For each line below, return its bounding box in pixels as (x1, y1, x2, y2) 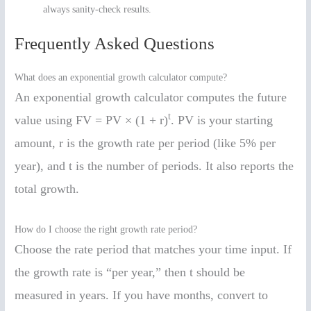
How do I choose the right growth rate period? (15, 224, 198, 235)
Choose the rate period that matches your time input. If (15, 242, 292, 256)
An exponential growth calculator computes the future (15, 90, 287, 104)
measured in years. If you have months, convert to (15, 287, 269, 302)
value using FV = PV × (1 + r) (15, 112, 169, 127)
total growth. (15, 181, 80, 196)
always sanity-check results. (43, 4, 152, 15)
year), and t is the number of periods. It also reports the (15, 158, 294, 173)
